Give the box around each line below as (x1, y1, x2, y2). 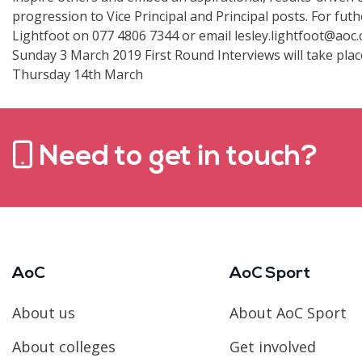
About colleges (12, 336, 116, 356)
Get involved (229, 336, 316, 356)
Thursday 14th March (12, 65, 143, 83)
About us (12, 302, 75, 322)
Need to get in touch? (33, 144, 318, 173)
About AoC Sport (229, 302, 347, 322)
